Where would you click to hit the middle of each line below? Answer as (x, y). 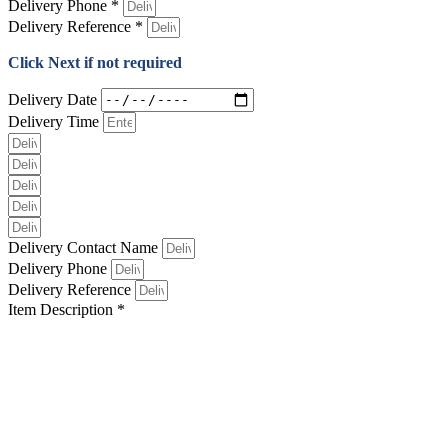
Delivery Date (54, 99)
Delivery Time (55, 121)
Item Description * (66, 309)
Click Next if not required (95, 62)
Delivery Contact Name (85, 247)
